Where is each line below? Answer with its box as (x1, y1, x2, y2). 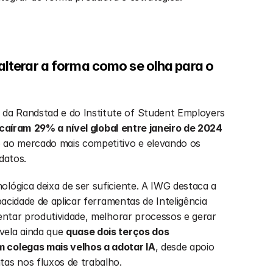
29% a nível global (34, 122, 118, 134)
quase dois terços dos (66, 225, 169, 238)
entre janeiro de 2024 (121, 122, 222, 134)
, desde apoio (155, 241, 214, 253)
